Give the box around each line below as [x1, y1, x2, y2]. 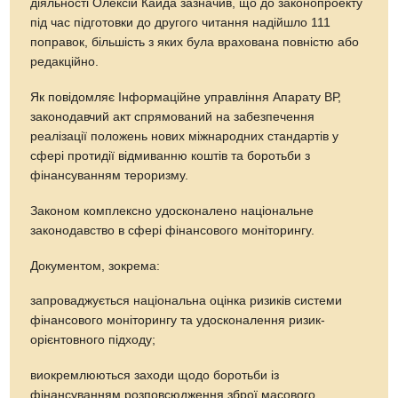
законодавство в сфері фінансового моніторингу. [30, 223, 315, 237]
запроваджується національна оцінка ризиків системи [30, 294, 343, 308]
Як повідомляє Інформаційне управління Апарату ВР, [30, 90, 342, 104]
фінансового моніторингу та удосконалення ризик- [30, 314, 326, 328]
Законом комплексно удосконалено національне [30, 203, 314, 218]
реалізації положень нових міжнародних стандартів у [30, 129, 339, 143]
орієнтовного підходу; [30, 333, 160, 347]
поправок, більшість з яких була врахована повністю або [30, 35, 360, 49]
